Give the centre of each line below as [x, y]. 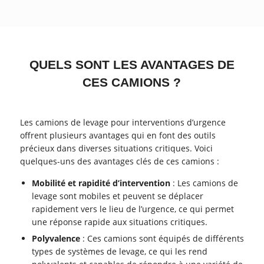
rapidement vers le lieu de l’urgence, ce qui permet [133, 209]
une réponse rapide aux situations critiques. [120, 222]
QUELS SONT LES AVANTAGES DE [132, 65]
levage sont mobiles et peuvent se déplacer [118, 196]
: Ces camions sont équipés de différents [162, 238]
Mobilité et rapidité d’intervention [101, 183]
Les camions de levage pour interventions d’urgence [123, 123]
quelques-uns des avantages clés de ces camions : [119, 161]
